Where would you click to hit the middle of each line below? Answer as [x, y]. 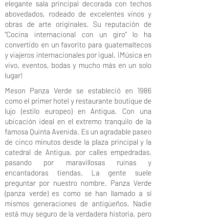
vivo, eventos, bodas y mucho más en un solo [78, 65]
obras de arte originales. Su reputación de [78, 24]
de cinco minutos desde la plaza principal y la [78, 142]
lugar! [14, 75]
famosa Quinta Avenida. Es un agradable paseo [78, 131]
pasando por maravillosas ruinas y [78, 162]
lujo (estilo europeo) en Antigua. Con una [78, 111]
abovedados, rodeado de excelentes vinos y [78, 14]
